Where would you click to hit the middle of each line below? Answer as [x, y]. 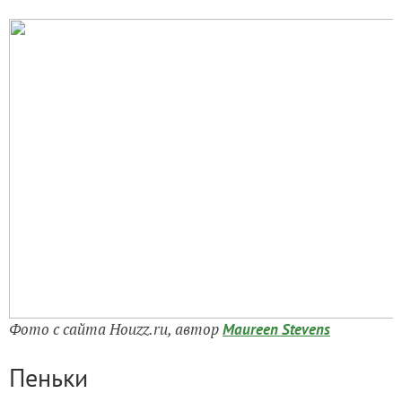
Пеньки [48, 377]
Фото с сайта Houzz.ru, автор [116, 328]
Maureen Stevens [276, 329]
